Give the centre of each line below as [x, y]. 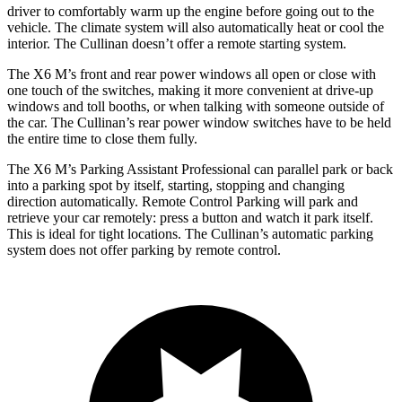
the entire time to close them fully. [102, 138]
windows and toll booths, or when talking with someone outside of [196, 106]
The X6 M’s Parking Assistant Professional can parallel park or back [200, 169]
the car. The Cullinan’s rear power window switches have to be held [199, 122]
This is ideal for [51, 233]
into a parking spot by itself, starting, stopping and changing [176, 185]
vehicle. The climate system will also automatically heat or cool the [196, 27]
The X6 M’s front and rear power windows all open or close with [192, 74]
